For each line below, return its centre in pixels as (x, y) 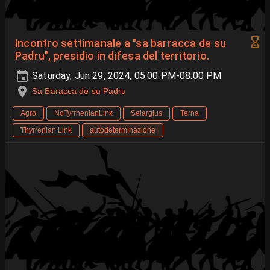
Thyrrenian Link (46, 130)
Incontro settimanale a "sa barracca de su (121, 44)
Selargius (146, 114)
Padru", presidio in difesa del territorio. (112, 56)
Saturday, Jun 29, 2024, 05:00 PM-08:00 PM (126, 76)
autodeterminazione (123, 130)
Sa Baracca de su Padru (79, 91)
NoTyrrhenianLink (83, 114)
